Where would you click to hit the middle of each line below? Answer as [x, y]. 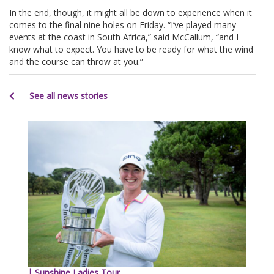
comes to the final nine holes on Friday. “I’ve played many [123, 24]
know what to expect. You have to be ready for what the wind [131, 49]
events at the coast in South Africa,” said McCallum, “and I [124, 37]
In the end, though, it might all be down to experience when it [131, 12]
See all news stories [67, 95]
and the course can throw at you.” [76, 61]
